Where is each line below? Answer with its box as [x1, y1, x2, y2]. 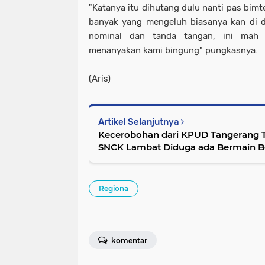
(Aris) [89, 73, 111, 85]
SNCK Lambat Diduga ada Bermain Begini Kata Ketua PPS [98, 141, 258, 153]
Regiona [99, 184, 128, 193]
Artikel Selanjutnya [98, 117, 181, 128]
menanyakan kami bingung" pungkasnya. [89, 45, 258, 56]
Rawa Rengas [98, 154, 160, 166]
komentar [109, 236, 147, 245]
